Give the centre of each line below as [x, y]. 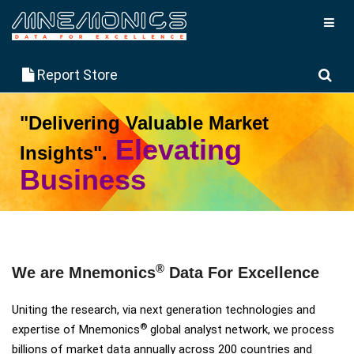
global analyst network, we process [241, 330]
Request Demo [190, 227]
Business [83, 180]
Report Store [76, 75]
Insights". [64, 153]
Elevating [179, 150]
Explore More [68, 227]
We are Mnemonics [84, 273]
